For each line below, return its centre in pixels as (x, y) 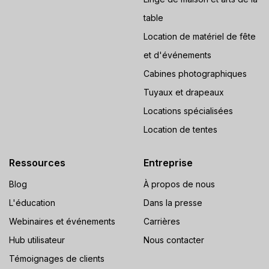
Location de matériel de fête (200, 36)
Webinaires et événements (62, 221)
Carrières (162, 221)
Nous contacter (174, 240)
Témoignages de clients (57, 258)
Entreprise (168, 163)
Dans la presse (173, 203)
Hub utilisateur (37, 240)
